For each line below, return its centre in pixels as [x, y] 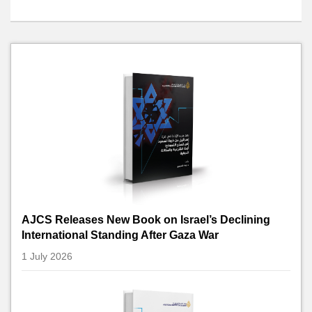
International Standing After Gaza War [120, 235]
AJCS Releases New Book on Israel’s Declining [146, 219]
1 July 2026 [47, 256]
